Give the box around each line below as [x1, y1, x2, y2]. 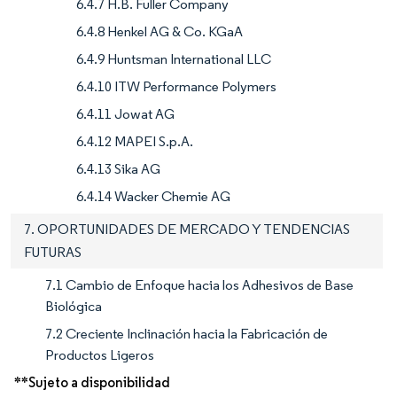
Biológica [45, 298, 102, 315]
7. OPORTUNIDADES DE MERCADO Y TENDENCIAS [24, 221, 350, 238]
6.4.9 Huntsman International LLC [76, 51, 271, 68]
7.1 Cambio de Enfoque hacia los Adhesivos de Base [45, 276, 354, 294]
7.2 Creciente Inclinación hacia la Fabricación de [45, 325, 328, 343]
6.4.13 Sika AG [76, 160, 160, 178]
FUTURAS [24, 244, 82, 261]
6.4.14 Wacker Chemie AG [76, 188, 230, 206]
